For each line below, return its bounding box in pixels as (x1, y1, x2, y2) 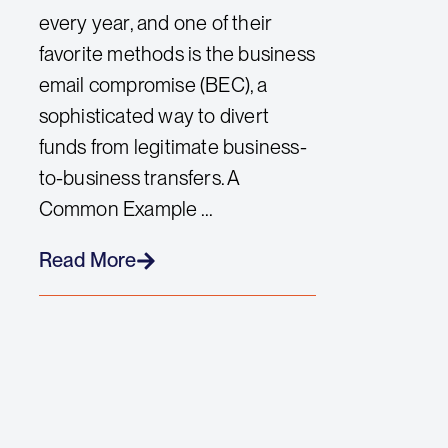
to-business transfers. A (38, 165, 240, 190)
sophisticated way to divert (38, 103, 270, 128)
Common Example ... (38, 196, 214, 221)
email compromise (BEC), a (38, 72, 268, 97)
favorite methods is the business (38, 41, 316, 66)
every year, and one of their (38, 10, 273, 35)
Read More (38, 248, 137, 273)
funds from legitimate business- (38, 134, 307, 159)
